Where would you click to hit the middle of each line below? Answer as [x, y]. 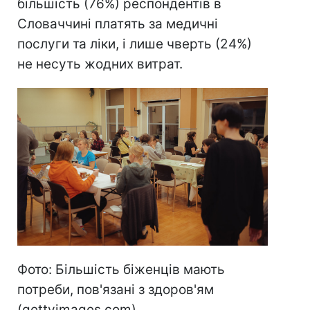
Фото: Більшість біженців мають [121, 269]
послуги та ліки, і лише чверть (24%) [135, 44]
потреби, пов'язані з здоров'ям [116, 289]
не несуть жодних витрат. [100, 64]
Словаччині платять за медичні [118, 24]
